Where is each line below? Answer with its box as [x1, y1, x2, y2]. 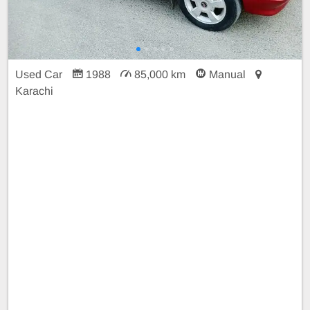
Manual [206, 68, 248, 80]
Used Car [15, 68, 65, 80]
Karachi [15, 84, 53, 97]
